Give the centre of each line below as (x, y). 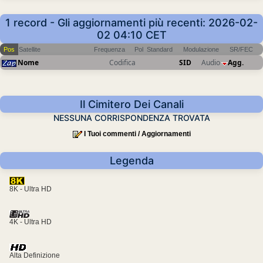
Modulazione (201, 50)
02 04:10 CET (131, 35)
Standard (160, 50)
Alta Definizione (35, 255)
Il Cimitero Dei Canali (131, 104)
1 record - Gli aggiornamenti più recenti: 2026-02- (131, 23)
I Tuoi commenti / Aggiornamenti (137, 134)
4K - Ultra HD (31, 222)
